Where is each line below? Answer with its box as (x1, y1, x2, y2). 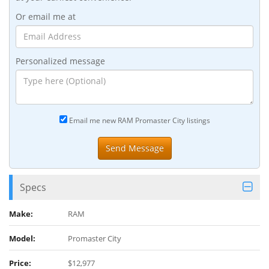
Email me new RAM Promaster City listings (67, 115, 210, 125)
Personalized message (16, 55, 105, 67)
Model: (9, 232, 35, 244)
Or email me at (16, 10, 76, 22)
